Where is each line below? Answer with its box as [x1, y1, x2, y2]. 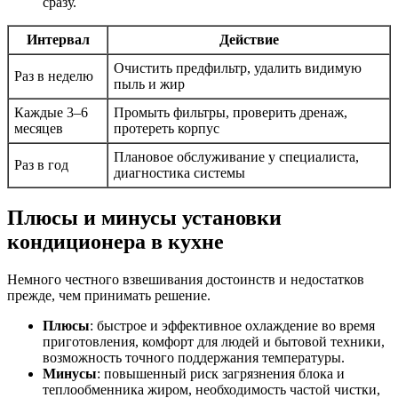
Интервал [26, 31, 90, 47]
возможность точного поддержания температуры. [43, 349, 345, 365]
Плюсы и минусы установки [7, 205, 282, 229]
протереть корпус [114, 120, 219, 136]
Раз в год [14, 156, 68, 172]
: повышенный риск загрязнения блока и [97, 365, 345, 381]
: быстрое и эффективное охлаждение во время [90, 317, 375, 333]
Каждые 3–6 [14, 104, 88, 120]
